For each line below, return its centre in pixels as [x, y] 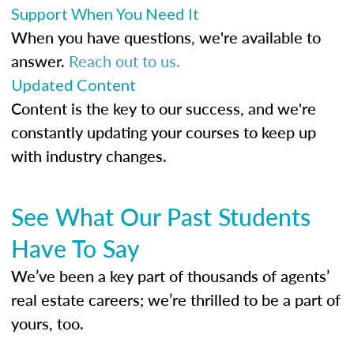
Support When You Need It [105, 14]
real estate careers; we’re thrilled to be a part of [176, 300]
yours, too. [47, 324]
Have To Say [75, 249]
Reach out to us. [124, 61]
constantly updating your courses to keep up [164, 132]
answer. [40, 61]
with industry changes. [89, 156]
